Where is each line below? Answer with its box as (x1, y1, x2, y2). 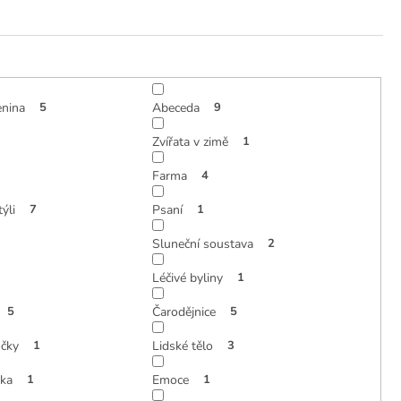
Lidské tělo (151, 337, 213, 354)
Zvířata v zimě (151, 132, 228, 150)
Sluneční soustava (151, 235, 253, 252)
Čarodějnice (151, 303, 216, 320)
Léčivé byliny (151, 269, 223, 286)
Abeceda (151, 98, 200, 116)
